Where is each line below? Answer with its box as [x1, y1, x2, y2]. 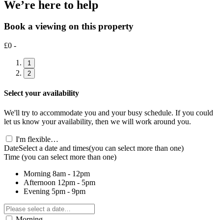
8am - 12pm [53, 169, 90, 178]
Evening [24, 187, 50, 195]
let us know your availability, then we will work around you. [4, 117, 191, 126]
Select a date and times [19, 143, 89, 152]
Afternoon [24, 178, 55, 187]
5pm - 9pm [52, 187, 85, 195]
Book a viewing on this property [4, 21, 134, 32]
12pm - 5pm [57, 178, 95, 187]
